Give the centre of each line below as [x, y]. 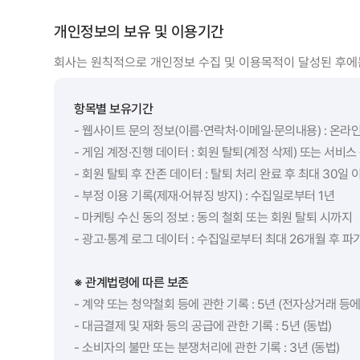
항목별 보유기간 [114, 108]
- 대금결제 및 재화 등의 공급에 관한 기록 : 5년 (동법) [203, 325]
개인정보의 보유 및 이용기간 [139, 31]
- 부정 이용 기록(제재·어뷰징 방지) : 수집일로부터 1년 [205, 195]
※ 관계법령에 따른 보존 [131, 282]
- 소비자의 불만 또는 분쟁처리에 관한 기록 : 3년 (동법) [207, 347]
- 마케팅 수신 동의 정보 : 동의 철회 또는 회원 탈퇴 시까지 [213, 217]
